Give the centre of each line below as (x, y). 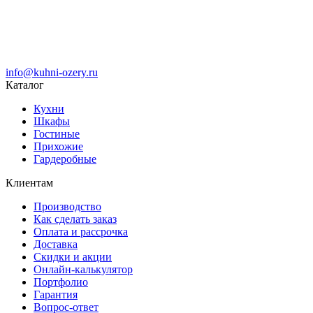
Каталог (25, 85)
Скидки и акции (73, 256)
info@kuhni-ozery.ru (52, 72)
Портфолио (61, 282)
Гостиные (57, 133)
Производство (67, 206)
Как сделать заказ (75, 219)
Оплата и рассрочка (81, 231)
